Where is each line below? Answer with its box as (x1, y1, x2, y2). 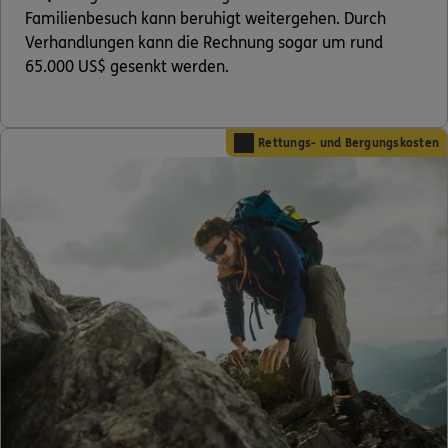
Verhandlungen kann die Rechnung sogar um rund (25, 32, 383, 52)
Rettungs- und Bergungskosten (258, 135, 439, 150)
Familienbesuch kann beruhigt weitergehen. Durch (25, 8, 386, 28)
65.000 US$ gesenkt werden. (25, 56, 229, 76)
